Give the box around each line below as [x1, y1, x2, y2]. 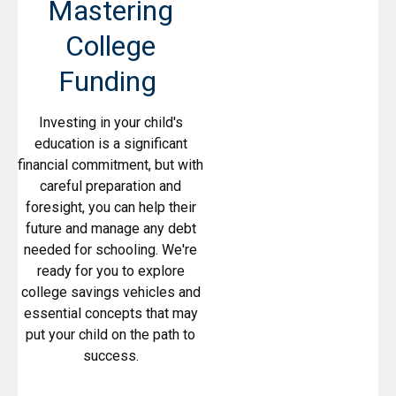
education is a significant [34, 135, 187, 153]
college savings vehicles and [20, 284, 201, 301]
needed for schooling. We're [24, 241, 197, 259]
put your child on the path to [26, 326, 195, 344]
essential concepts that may [23, 305, 198, 323]
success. [82, 347, 139, 365]
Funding [57, 65, 164, 99]
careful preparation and [40, 178, 181, 195]
